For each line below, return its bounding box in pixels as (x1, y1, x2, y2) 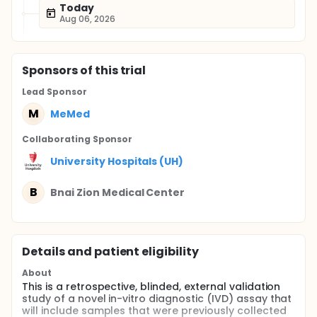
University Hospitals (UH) (50, 154, 184, 168)
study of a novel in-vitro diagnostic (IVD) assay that (22, 292, 292, 306)
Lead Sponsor (22, 86, 87, 98)
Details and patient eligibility (22, 243, 200, 260)
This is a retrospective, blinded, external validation (22, 279, 281, 294)
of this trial (77, 62, 146, 79)
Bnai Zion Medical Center (50, 185, 185, 200)
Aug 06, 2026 (59, 13, 115, 25)
